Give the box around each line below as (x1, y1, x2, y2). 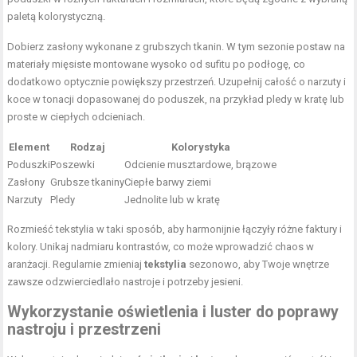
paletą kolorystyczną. (7, 10, 106, 23)
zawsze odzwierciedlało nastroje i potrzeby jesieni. (7, 276, 244, 288)
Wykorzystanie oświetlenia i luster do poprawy (7, 303, 339, 322)
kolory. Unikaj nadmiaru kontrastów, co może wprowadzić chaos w (7, 241, 315, 253)
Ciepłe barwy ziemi (124, 176, 212, 189)
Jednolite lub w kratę (124, 194, 221, 206)
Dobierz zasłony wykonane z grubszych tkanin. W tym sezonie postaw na (7, 41, 346, 53)
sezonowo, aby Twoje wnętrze (186, 258, 330, 271)
